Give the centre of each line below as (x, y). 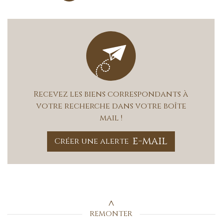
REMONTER (111, 214)
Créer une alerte (91, 141)
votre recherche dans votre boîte (111, 106)
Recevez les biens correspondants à (111, 94)
